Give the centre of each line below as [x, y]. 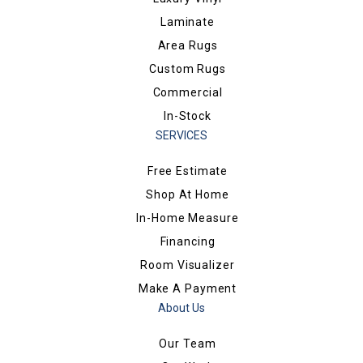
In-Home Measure [188, 218]
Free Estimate [188, 171]
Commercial [188, 92]
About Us [181, 307]
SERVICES [181, 135]
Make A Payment [188, 288]
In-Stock [188, 115]
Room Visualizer [188, 265]
